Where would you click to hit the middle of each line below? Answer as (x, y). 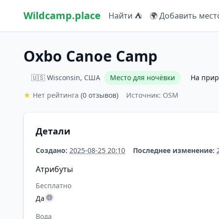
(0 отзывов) (99, 95)
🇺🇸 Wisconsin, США (66, 77)
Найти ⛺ (125, 16)
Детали (53, 131)
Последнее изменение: (174, 150)
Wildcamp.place (62, 15)
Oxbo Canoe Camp (90, 56)
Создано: (52, 150)
